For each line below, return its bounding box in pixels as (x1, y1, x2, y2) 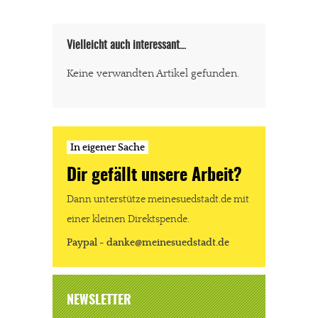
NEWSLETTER (67, 294, 131, 307)
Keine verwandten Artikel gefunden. (67, 67, 239, 79)
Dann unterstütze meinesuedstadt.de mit (67, 194, 249, 205)
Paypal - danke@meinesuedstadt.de (67, 237, 229, 248)
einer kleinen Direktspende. (67, 214, 190, 225)
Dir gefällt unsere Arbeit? (67, 167, 242, 185)
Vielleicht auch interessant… (67, 39, 186, 51)
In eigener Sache (70, 141, 145, 153)
